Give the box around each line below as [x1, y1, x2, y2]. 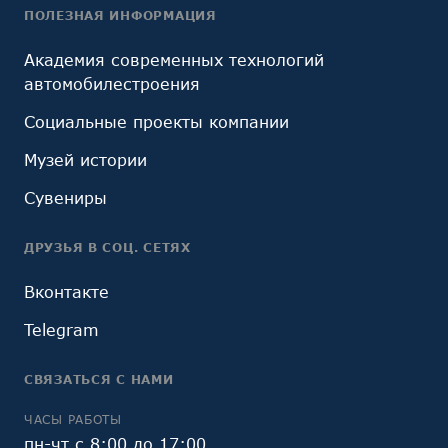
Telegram [24, 320, 99, 339]
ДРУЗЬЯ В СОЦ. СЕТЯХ [24, 240, 191, 255]
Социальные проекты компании [24, 112, 289, 131]
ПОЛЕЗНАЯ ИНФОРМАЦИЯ [24, 8, 217, 23]
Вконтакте [24, 282, 109, 301]
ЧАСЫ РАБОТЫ [24, 412, 122, 427]
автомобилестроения [24, 74, 200, 93]
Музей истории [24, 150, 147, 169]
